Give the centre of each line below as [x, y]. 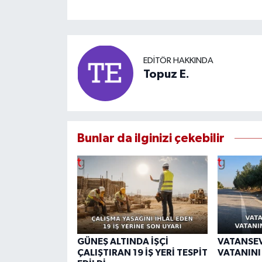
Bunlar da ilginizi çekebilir [151, 138]
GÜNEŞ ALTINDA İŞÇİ [123, 241]
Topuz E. [166, 75]
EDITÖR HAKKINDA [178, 61]
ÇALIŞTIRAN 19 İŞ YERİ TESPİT [142, 252]
